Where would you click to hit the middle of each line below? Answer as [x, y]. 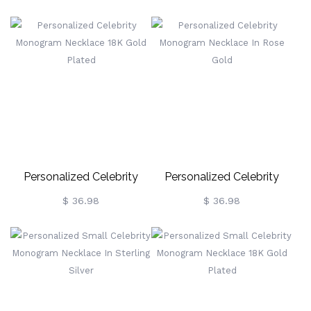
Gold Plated [81, 225]
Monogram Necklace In [222, 201]
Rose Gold [222, 225]
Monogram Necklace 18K [81, 201]
